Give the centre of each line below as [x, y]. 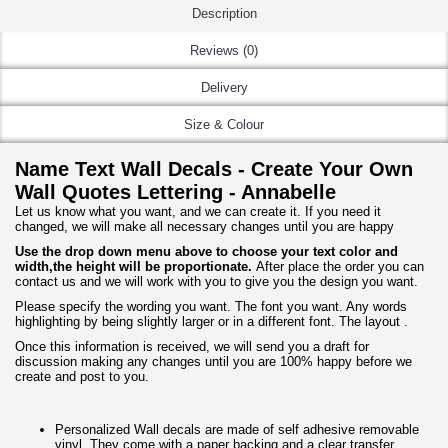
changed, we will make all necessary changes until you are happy [204, 226]
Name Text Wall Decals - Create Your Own [214, 169]
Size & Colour [224, 124]
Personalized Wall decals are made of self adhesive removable [237, 429]
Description [224, 13]
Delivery [224, 87]
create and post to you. [82, 376]
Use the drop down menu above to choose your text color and [206, 251]
